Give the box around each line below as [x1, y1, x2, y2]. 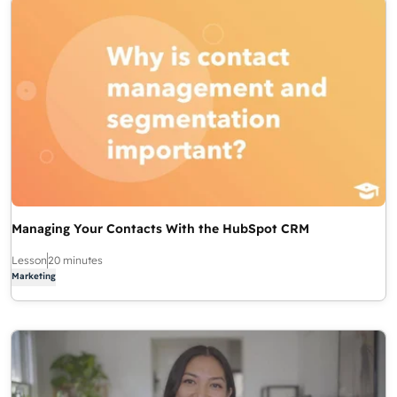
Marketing [12, 270, 56, 283]
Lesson [12, 253, 47, 268]
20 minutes [48, 253, 103, 268]
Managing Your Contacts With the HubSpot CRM [12, 221, 309, 237]
